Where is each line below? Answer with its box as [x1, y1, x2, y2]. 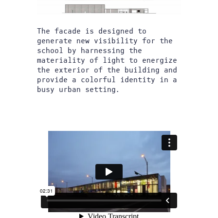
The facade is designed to [37, 27, 146, 35]
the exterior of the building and [37, 66, 177, 74]
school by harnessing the [37, 47, 142, 54]
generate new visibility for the [37, 37, 173, 45]
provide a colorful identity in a [37, 76, 177, 84]
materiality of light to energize [37, 56, 177, 64]
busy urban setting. [37, 86, 120, 93]
